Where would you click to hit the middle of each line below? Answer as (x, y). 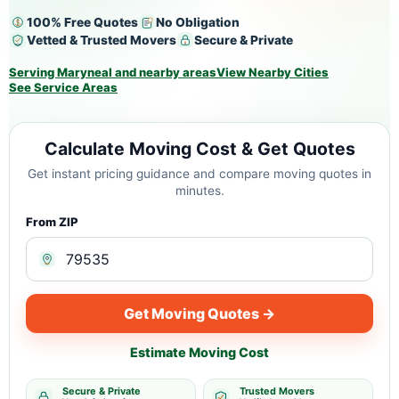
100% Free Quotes (82, 22)
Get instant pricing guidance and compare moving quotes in (199, 174)
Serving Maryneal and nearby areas (113, 72)
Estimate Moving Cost (199, 352)
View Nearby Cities (273, 72)
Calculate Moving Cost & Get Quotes (199, 149)
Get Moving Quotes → (199, 313)
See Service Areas (63, 87)
